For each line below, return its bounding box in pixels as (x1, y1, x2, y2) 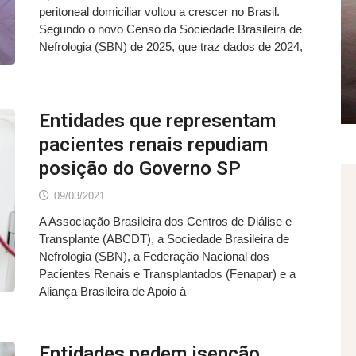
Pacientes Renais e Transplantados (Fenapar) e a (39, 266, 296, 281)
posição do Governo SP (39, 157, 241, 180)
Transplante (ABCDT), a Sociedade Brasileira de (39, 231, 289, 246)
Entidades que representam (39, 109, 276, 132)
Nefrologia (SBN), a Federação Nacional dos (39, 249, 269, 263)
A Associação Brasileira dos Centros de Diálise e (39, 214, 292, 228)
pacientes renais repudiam (39, 133, 268, 156)
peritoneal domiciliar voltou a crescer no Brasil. (39, 5, 280, 18)
